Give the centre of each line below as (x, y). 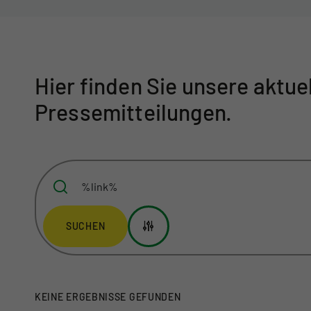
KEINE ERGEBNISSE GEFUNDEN (108, 297)
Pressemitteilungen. (134, 112)
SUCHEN (86, 226)
